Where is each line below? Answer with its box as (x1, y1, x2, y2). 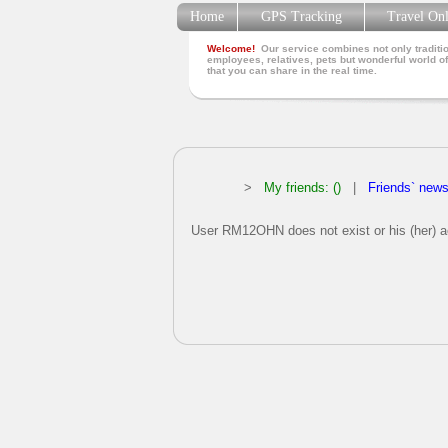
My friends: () (264, 180, 341, 195)
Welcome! (207, 43, 255, 54)
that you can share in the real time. (207, 65, 377, 76)
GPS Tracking (252, 9, 350, 24)
